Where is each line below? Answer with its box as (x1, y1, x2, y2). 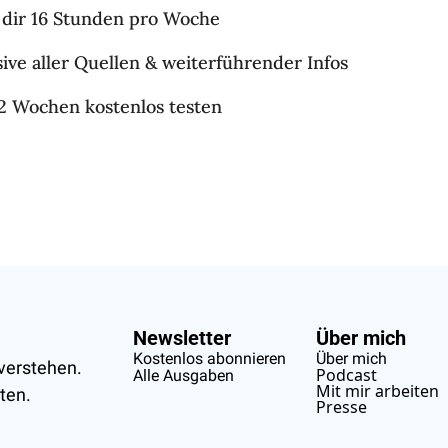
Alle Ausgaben (132, 366, 234, 386)
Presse (315, 396, 367, 419)
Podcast (315, 364, 377, 387)
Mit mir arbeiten (315, 380, 439, 403)
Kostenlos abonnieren (132, 349, 286, 369)
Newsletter (132, 326, 231, 351)
